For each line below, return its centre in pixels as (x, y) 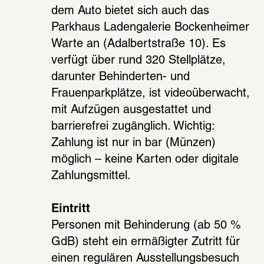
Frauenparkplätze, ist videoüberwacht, (151, 93)
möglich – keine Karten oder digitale (145, 159)
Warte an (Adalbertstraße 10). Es (139, 44)
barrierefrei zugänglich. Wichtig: (133, 126)
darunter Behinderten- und (121, 77)
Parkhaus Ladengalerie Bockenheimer (151, 27)
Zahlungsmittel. (93, 176)
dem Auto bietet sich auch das (131, 11)
